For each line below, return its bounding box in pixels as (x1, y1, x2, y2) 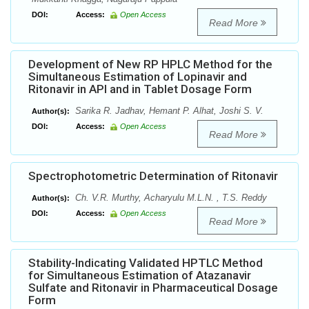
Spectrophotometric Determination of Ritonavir (28, 169, 278, 183)
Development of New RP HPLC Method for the (28, 57, 272, 72)
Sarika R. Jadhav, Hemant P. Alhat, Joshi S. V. (72, 106, 263, 117)
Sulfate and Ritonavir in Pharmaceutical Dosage (28, 281, 278, 295)
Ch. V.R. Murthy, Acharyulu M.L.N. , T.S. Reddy (72, 192, 267, 203)
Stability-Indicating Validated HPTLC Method (28, 256, 263, 270)
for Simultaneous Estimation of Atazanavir (28, 268, 251, 283)
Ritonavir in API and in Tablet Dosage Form (28, 82, 252, 97)
